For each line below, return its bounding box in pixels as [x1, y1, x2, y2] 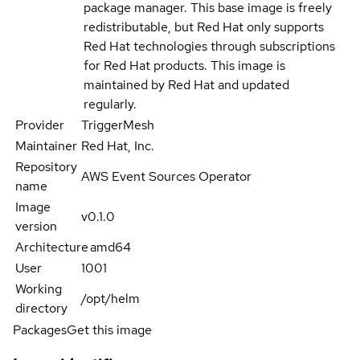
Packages [13, 321, 67, 338]
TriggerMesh [81, 116, 155, 133]
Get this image [67, 321, 152, 338]
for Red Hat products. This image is [84, 56, 285, 74]
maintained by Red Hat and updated [84, 76, 289, 93]
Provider [15, 116, 64, 133]
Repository [15, 157, 77, 175]
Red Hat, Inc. [81, 137, 155, 154]
